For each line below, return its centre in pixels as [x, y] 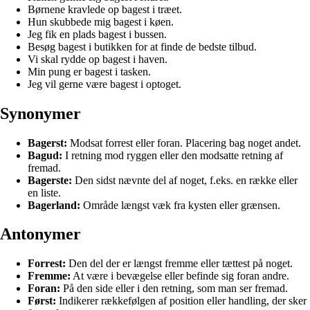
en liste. [44, 192]
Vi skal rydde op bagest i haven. [98, 59]
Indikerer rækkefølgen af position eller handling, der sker [181, 301]
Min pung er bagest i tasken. [89, 71]
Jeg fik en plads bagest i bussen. [97, 34]
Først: [42, 301]
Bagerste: [50, 180]
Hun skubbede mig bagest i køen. [101, 21]
